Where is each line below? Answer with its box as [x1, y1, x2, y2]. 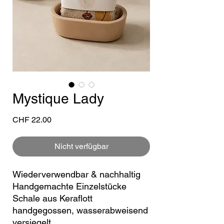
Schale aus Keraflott [12, 192, 92, 203]
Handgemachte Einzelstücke [12, 180, 126, 191]
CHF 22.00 [12, 114, 51, 124]
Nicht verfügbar [54, 141, 108, 151]
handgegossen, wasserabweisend [12, 204, 148, 215]
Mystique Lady [12, 90, 104, 106]
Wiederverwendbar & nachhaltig [12, 168, 140, 179]
